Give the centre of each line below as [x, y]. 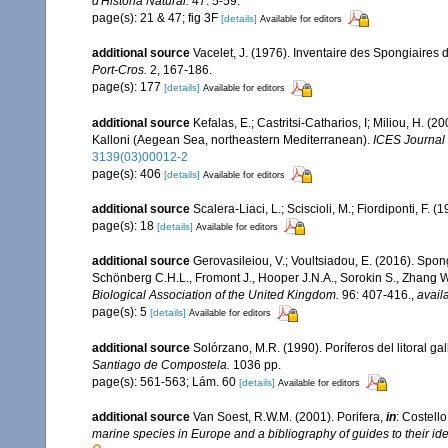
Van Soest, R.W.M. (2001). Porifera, [289, 417]
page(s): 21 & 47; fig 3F [156, 18]
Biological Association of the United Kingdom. [215, 295]
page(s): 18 [124, 226]
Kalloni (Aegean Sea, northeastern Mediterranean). [232, 139]
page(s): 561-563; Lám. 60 [165, 381]
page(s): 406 [128, 173]
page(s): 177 [128, 87]
